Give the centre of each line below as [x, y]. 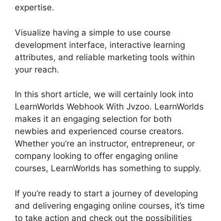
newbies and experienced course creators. [99, 131]
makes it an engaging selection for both [93, 119]
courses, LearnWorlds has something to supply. [108, 168]
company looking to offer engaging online [96, 156]
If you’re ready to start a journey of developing [106, 193]
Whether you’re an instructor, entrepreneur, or [105, 144]
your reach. [37, 69]
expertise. [35, 7]
